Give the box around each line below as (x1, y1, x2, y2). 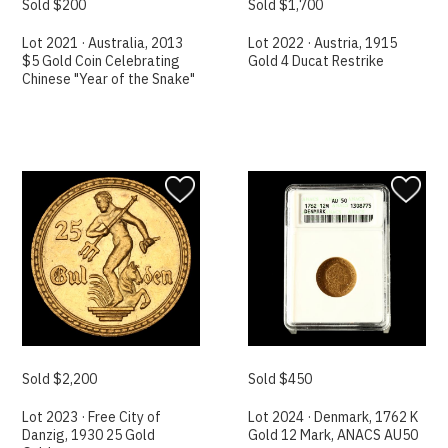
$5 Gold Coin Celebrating (22, 52, 181, 71)
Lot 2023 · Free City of (22, 407, 162, 426)
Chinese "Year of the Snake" (22, 70, 196, 89)
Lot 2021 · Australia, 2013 (22, 34, 184, 53)
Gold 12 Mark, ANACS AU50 (248, 425, 419, 444)
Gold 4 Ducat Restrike (248, 52, 385, 71)
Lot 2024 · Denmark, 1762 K (248, 407, 419, 426)
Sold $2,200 (22, 369, 98, 388)
